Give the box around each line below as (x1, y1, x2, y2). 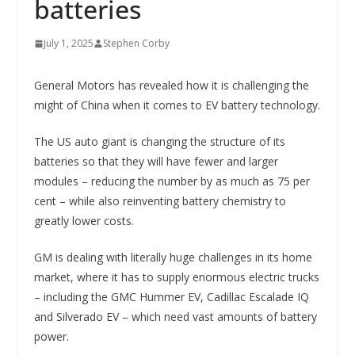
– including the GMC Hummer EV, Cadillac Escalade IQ (33, 289, 309, 305)
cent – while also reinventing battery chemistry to (33, 193, 286, 209)
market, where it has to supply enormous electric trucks (33, 269, 319, 285)
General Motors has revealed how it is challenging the (33, 78, 309, 94)
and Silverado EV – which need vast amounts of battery (33, 309, 317, 325)
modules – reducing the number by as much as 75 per (33, 174, 310, 189)
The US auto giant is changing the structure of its (33, 134, 285, 150)
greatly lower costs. (33, 213, 134, 229)
